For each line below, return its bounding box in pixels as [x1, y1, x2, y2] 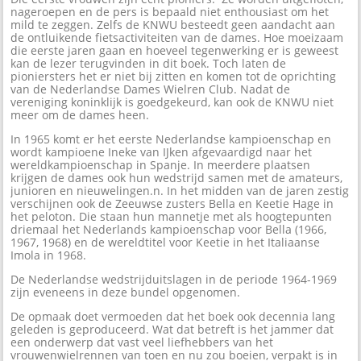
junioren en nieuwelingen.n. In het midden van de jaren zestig [10, 183, 350, 199]
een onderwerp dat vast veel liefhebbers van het [10, 334, 274, 351]
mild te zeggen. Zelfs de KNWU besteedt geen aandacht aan [10, 17, 336, 33]
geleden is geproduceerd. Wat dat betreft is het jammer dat [10, 322, 334, 338]
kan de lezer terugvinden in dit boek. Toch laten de [10, 56, 287, 72]
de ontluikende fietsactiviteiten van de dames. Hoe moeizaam [10, 30, 344, 46]
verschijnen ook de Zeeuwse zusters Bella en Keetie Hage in [10, 196, 334, 212]
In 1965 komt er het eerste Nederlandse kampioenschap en [10, 131, 332, 147]
